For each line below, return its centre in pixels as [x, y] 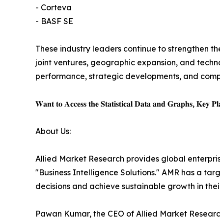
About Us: [53, 131]
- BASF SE [54, 21]
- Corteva [54, 7]
